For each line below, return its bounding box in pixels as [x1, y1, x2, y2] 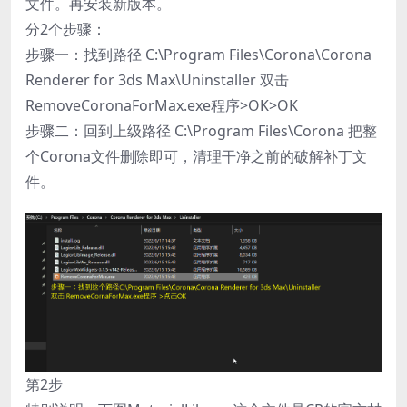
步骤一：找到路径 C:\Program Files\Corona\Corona [25, 45, 372, 65]
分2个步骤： [25, 19, 106, 40]
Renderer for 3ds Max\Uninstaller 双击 [25, 70, 289, 91]
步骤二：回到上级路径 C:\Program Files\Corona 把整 [25, 121, 377, 142]
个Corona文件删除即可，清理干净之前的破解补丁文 [25, 146, 367, 167]
